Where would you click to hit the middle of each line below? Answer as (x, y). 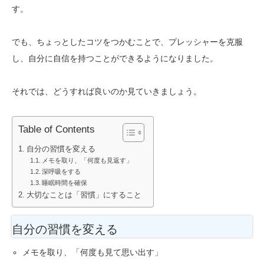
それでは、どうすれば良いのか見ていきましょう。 (107, 91)
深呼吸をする (62, 171)
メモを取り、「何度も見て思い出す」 (93, 252)
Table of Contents (57, 129)
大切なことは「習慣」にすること (84, 195)
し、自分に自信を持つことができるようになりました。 (115, 58)
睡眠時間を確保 (65, 182)
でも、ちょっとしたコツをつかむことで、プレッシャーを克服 (127, 42)
